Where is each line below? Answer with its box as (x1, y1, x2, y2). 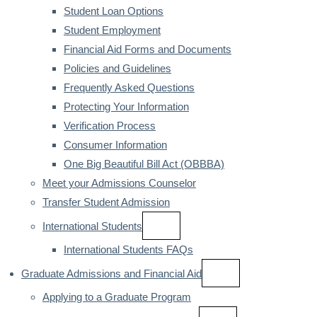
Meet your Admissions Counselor (42, 177, 196, 189)
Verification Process (64, 120, 156, 132)
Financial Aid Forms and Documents (64, 43, 231, 55)
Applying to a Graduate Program (42, 291, 191, 303)
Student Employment (64, 24, 161, 36)
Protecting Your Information (64, 100, 189, 113)
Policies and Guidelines (64, 62, 171, 74)
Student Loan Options (64, 5, 163, 17)
